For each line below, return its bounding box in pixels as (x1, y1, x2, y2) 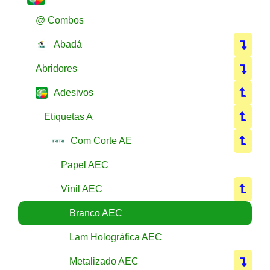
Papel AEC (61, 159, 108, 170)
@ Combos (36, 14, 84, 25)
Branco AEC (69, 207, 122, 218)
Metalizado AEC (69, 256, 139, 266)
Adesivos (54, 87, 93, 98)
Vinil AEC (61, 183, 102, 194)
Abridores (36, 63, 77, 74)
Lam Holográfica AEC (69, 231, 162, 242)
